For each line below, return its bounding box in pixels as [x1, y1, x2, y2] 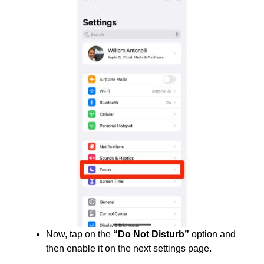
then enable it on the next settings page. [46, 243, 212, 253]
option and [189, 229, 236, 239]
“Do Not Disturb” [113, 229, 189, 239]
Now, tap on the [46, 229, 113, 239]
